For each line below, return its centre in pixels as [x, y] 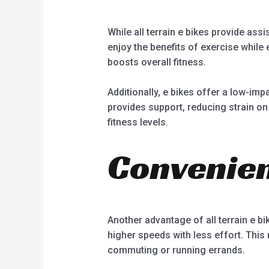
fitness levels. [138, 122]
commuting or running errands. [176, 250]
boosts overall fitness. [156, 62]
